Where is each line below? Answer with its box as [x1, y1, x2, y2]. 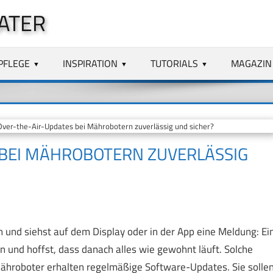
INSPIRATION [63, 55, 118, 71]
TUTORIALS [151, 55, 199, 71]
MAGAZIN [230, 55, 272, 71]
